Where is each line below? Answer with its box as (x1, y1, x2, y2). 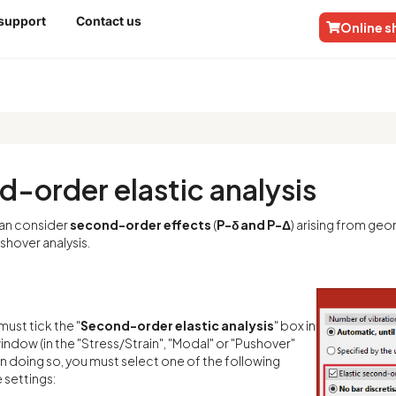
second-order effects (69, 216, 211, 232)
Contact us (75, 12, 141, 28)
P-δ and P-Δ (216, 216, 291, 232)
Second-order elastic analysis (80, 317, 274, 334)
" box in (273, 317, 316, 334)
